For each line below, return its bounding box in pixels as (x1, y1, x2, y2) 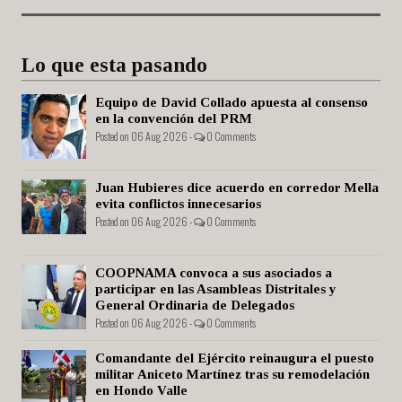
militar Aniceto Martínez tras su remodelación (95, 367, 370, 382)
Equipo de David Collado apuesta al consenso (95, 95, 368, 110)
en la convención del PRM (95, 111, 252, 127)
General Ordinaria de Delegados (95, 298, 294, 313)
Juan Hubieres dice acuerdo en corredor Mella (95, 180, 379, 196)
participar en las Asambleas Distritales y (95, 282, 336, 297)
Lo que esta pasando (22, 54, 207, 77)
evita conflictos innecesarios (95, 197, 261, 212)
